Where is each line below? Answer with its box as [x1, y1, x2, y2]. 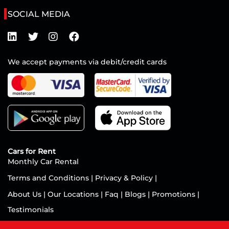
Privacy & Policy [95, 173, 153, 183]
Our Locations [48, 190, 101, 199]
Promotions [152, 190, 195, 199]
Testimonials [8, 205, 54, 215]
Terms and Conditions [8, 173, 91, 183]
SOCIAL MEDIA [8, 9, 70, 19]
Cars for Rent [8, 147, 56, 156]
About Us [8, 190, 43, 199]
